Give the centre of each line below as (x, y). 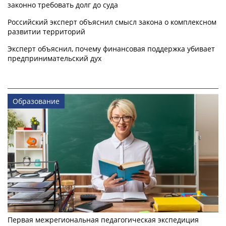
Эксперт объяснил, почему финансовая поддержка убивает (111, 49)
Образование (36, 101)
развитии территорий (46, 32)
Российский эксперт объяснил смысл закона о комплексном (112, 22)
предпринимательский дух (54, 59)
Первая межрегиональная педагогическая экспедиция (103, 220)
